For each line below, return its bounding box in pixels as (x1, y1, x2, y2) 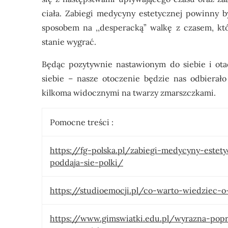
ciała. (42, 8, 66, 18)
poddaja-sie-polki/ (50, 157, 123, 167)
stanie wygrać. (42, 37, 98, 47)
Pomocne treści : (50, 117, 113, 127)
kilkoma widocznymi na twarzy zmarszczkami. (42, 88, 216, 98)
